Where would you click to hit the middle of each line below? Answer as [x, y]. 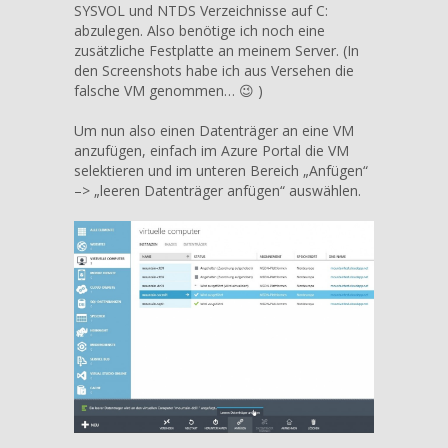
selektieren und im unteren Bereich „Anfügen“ [221, 170]
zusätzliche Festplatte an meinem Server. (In [216, 50]
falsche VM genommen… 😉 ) [168, 90]
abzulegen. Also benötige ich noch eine [199, 30]
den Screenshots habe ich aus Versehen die [214, 70]
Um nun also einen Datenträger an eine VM [214, 130]
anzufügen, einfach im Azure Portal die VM [211, 150]
